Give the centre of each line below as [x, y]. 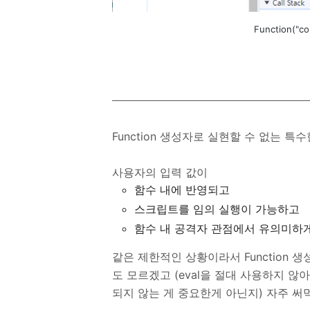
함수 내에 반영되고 [182, 190]
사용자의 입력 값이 [160, 172]
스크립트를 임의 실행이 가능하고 [217, 209]
